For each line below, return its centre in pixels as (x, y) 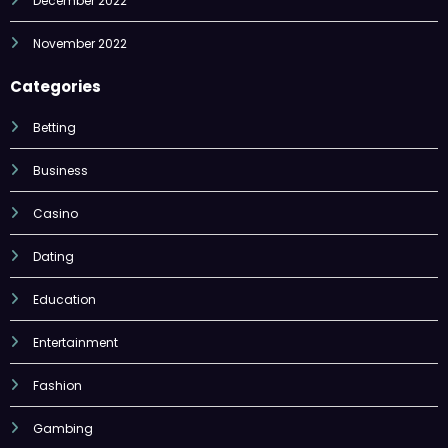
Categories (55, 86)
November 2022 (80, 43)
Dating (53, 256)
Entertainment (75, 342)
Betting (54, 127)
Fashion (57, 385)
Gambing (63, 428)
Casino (55, 213)
